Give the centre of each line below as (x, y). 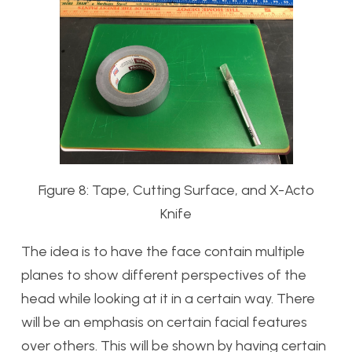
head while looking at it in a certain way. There (168, 299)
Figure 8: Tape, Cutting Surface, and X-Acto (176, 191)
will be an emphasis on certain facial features (164, 323)
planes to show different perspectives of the (164, 275)
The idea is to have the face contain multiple (163, 252)
